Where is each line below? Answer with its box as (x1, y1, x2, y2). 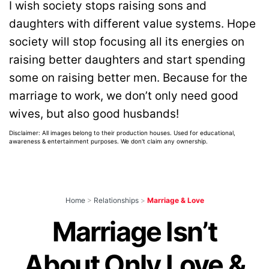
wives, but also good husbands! (9, 107, 179, 121)
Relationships (93, 196, 139, 205)
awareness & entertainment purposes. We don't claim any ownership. (9, 138, 208, 145)
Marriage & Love (147, 196, 204, 205)
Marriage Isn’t (52, 216, 217, 249)
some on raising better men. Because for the (9, 71, 247, 85)
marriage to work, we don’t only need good (9, 89, 238, 103)
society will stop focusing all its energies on (9, 35, 244, 49)
